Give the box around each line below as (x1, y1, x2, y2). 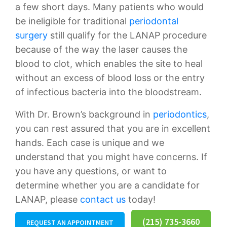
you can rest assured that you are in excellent (15, 123, 210, 134)
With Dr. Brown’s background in (15, 109, 153, 120)
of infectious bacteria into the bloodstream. (15, 87, 202, 97)
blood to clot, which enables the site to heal (15, 58, 203, 69)
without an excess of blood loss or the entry (15, 72, 205, 83)
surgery (15, 30, 48, 41)
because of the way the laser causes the (15, 44, 187, 55)
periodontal (129, 16, 178, 26)
